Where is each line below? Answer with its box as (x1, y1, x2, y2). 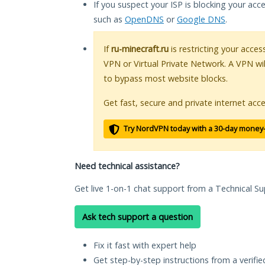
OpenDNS (125, 14, 164, 25)
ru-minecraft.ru (111, 43, 169, 55)
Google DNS (177, 14, 225, 25)
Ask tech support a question (82, 211, 193, 223)
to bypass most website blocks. (104, 73, 228, 85)
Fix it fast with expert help (93, 240, 196, 251)
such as (93, 14, 125, 25)
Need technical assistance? (75, 160, 180, 172)
